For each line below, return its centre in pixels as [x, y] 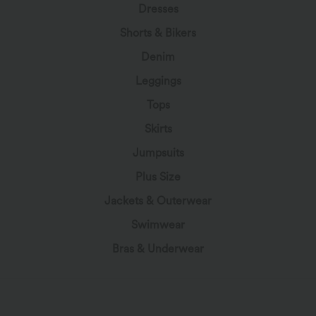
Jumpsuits [158, 152]
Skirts [158, 128]
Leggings [158, 80]
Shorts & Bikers [158, 32]
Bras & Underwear [158, 248]
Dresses [158, 8]
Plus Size [158, 176]
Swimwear [158, 224]
